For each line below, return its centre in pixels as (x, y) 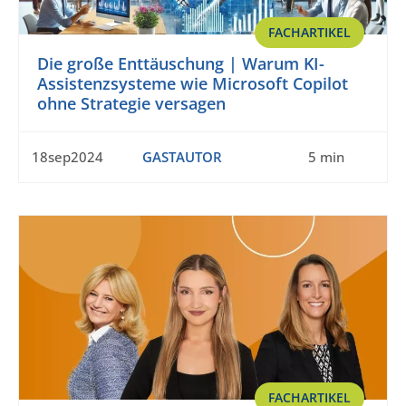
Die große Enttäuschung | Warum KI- (181, 64)
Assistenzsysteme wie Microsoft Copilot (193, 84)
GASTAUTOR (182, 157)
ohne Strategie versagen (131, 104)
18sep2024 (68, 157)
